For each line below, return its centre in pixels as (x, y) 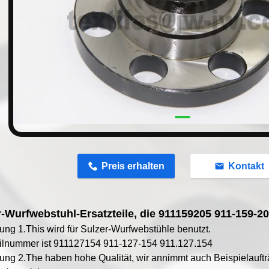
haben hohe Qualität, (89, 258)
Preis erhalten (133, 166)
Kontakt (246, 166)
